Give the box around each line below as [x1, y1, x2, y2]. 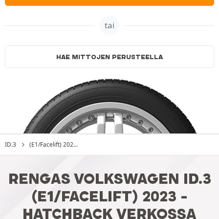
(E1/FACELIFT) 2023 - [31, 188, 188, 205]
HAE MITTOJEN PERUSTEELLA [56, 53, 163, 61]
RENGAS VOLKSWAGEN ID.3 [8, 170, 211, 187]
